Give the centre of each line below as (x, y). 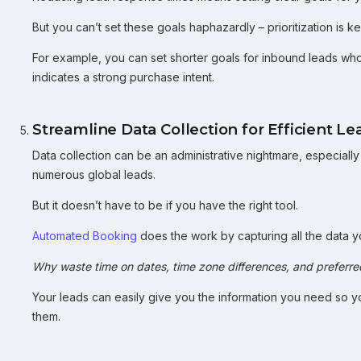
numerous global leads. (94, 174)
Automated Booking (85, 236)
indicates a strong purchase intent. (123, 77)
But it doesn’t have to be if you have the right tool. (165, 205)
